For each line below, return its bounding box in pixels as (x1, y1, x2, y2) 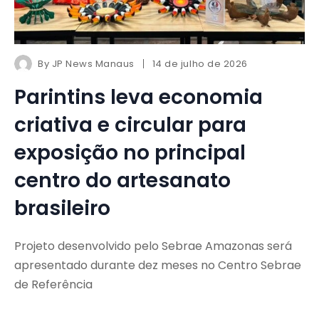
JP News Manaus (51, 57, 135, 71)
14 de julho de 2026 (152, 57, 248, 71)
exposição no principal (14, 139, 246, 167)
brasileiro (14, 194, 110, 223)
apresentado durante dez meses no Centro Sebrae (14, 257, 301, 274)
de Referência (14, 276, 93, 293)
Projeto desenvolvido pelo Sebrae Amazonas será (14, 238, 292, 255)
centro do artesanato (14, 167, 231, 195)
